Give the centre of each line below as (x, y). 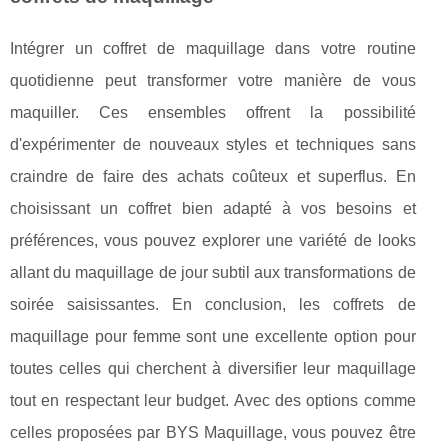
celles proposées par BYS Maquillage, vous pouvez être (213, 432)
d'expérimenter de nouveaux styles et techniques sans (213, 144)
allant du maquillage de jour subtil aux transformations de (213, 272)
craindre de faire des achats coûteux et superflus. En (213, 176)
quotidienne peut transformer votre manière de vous (213, 80)
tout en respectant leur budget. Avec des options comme (213, 400)
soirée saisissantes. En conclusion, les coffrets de (213, 304)
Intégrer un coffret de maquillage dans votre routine (213, 48)
